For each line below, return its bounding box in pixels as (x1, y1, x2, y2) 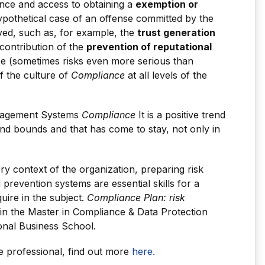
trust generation (137, 27, 215, 39)
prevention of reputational (86, 41, 212, 53)
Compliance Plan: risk (87, 191, 185, 203)
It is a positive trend (135, 109, 225, 121)
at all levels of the (125, 69, 207, 82)
